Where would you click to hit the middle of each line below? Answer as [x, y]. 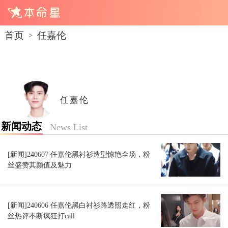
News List [68, 127]
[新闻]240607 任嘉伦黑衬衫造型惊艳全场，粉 [79, 154]
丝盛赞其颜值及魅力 [39, 165]
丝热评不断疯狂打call [41, 216]
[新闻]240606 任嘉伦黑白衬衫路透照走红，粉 [79, 205]
